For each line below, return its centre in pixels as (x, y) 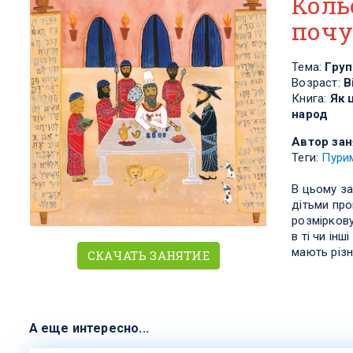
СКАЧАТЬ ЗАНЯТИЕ (148, 255)
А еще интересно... (89, 328)
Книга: (311, 98)
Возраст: (318, 82)
